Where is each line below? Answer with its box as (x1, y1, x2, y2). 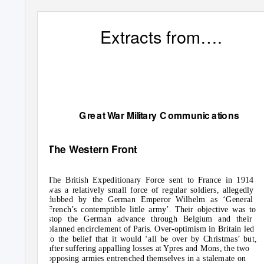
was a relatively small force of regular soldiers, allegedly (48, 184, 254, 194)
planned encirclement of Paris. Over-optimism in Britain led (48, 224, 255, 234)
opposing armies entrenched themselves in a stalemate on (48, 253, 246, 263)
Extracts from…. (100, 24, 222, 48)
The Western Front (48, 141, 138, 157)
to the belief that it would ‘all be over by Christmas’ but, (48, 233, 257, 243)
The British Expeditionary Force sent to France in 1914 (48, 174, 254, 184)
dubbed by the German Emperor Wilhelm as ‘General (48, 194, 253, 204)
